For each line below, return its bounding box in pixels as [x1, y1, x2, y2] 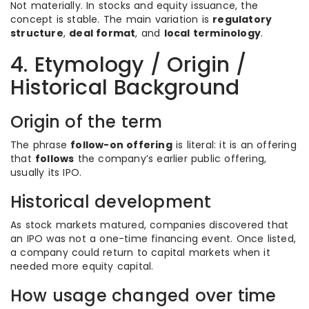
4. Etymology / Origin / [10, 50, 247, 79]
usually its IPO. [10, 166, 82, 179]
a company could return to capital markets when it [10, 246, 270, 259]
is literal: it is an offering [172, 138, 297, 152]
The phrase [10, 138, 71, 152]
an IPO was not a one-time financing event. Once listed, [10, 232, 297, 246]
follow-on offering [70, 138, 172, 152]
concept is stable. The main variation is [10, 12, 213, 26]
